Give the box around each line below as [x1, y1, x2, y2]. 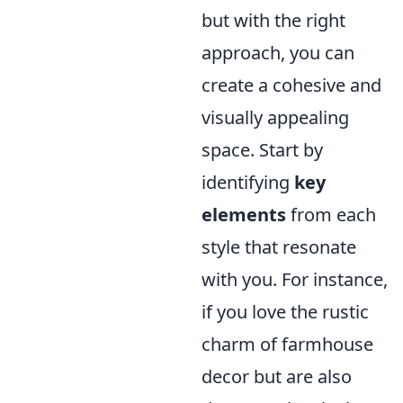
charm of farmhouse [201, 331, 373, 356]
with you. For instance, [201, 266, 388, 291]
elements [201, 201, 286, 227]
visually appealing [201, 104, 349, 130]
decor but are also [201, 363, 352, 389]
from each [286, 201, 376, 227]
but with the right [201, 7, 345, 32]
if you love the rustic [201, 299, 369, 324]
